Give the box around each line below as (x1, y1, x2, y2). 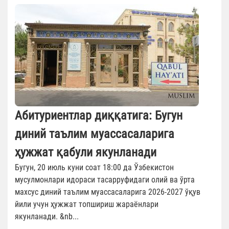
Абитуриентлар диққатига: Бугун (15, 108, 182, 123)
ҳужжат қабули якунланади (15, 145, 156, 160)
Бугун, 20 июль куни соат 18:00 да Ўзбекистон (15, 163, 174, 173)
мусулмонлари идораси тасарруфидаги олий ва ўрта (15, 175, 195, 185)
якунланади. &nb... (15, 212, 79, 222)
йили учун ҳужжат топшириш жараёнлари (15, 199, 158, 210)
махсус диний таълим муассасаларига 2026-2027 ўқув (15, 187, 200, 197)
